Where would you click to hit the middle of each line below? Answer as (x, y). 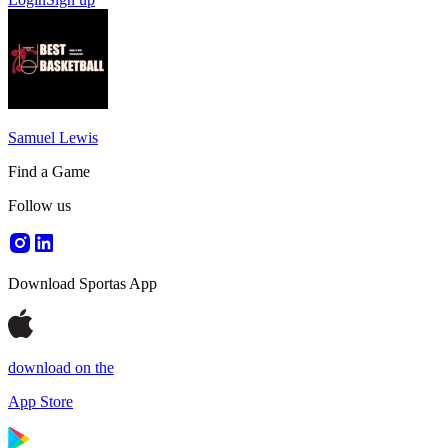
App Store (40, 401)
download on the (61, 367)
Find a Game (49, 171)
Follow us (39, 205)
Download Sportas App (82, 283)
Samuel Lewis (53, 137)
